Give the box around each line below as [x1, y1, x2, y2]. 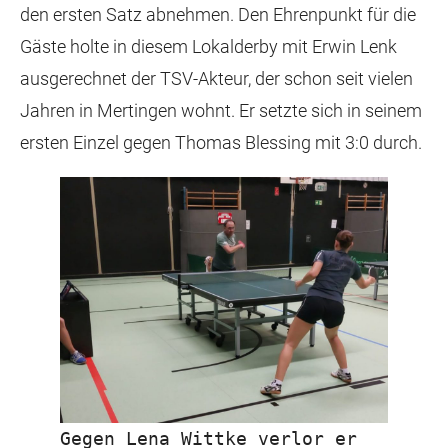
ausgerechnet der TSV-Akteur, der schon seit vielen [20, 68, 413, 89]
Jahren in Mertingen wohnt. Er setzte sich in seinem [20, 100, 422, 121]
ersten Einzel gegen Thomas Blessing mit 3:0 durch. [20, 132, 422, 153]
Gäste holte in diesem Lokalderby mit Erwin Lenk [20, 36, 397, 57]
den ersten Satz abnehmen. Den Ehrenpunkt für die [20, 4, 416, 25]
